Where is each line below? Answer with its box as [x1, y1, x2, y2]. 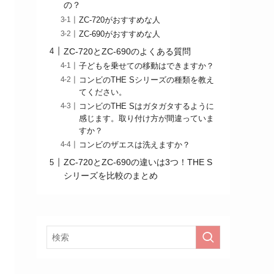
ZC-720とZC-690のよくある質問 [64, 46, 191, 56]
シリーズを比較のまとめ [64, 171, 158, 181]
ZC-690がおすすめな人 [79, 29, 161, 39]
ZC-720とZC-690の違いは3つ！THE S [64, 157, 212, 168]
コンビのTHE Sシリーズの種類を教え [79, 75, 215, 84]
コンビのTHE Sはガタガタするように [79, 102, 215, 111]
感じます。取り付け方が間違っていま [79, 114, 215, 124]
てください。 [79, 87, 127, 97]
